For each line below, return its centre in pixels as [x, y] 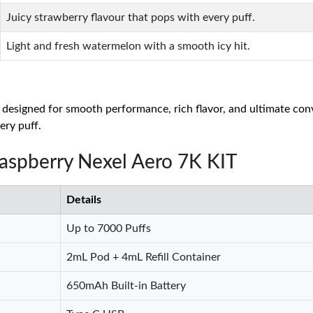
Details [84, 200]
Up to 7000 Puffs [109, 228]
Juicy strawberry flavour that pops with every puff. [131, 17]
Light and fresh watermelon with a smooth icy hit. [128, 46]
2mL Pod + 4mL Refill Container [144, 257]
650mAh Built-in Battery [126, 286]
